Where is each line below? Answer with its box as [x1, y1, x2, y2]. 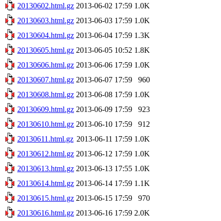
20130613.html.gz [17, 164, 74, 173]
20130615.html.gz [17, 193, 74, 202]
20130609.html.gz [17, 105, 74, 113]
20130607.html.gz [17, 75, 74, 84]
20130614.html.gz [17, 179, 74, 187]
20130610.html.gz [17, 119, 74, 128]
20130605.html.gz [17, 45, 74, 54]
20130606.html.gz [17, 60, 74, 69]
